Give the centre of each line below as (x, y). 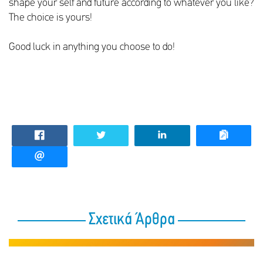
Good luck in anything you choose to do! (92, 47)
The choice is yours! (50, 18)
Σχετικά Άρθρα (131, 220)
